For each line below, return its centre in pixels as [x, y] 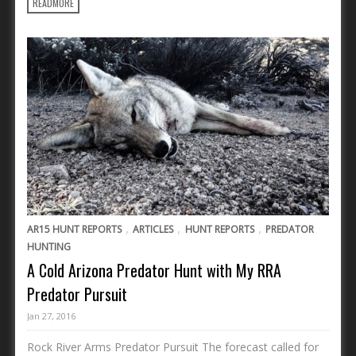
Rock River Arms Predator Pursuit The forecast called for [173, 346]
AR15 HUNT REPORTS [74, 229]
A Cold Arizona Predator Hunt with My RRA [154, 270]
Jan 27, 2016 [51, 315]
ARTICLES [153, 229]
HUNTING [49, 246]
